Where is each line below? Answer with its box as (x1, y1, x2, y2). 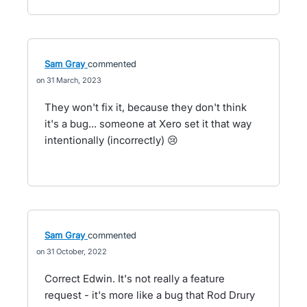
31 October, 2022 (47, 247, 107, 256)
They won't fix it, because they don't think (45, 101, 247, 114)
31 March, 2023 (47, 75, 101, 85)
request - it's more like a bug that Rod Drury (45, 288, 255, 302)
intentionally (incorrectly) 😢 (45, 134, 178, 147)
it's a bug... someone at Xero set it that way (45, 117, 251, 130)
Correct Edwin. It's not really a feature (45, 272, 225, 285)
